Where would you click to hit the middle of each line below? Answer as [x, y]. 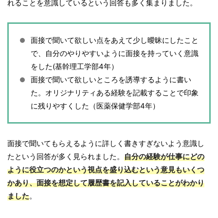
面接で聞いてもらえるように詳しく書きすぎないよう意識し [106, 144]
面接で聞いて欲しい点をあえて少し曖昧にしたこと [115, 40]
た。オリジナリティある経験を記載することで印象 [115, 93]
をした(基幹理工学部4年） [74, 67]
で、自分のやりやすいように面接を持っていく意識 [115, 54]
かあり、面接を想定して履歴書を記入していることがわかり [106, 183]
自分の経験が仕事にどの [164, 157]
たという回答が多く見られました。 [66, 157]
